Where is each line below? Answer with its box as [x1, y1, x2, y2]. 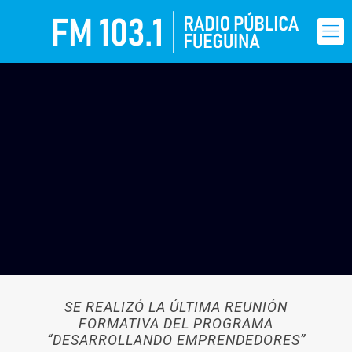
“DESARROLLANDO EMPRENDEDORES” [46, 332, 306, 348]
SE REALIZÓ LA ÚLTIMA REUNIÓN [64, 299, 288, 315]
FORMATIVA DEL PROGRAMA [79, 315, 273, 332]
